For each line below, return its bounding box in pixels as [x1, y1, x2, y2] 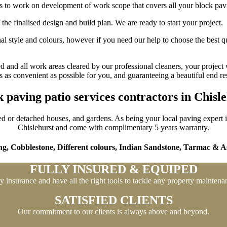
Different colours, [57, 142, 119, 152]
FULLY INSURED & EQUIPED [29, 163, 198, 176]
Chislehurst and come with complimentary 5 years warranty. [18, 123, 209, 132]
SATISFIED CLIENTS [54, 194, 173, 207]
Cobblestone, [11, 142, 57, 152]
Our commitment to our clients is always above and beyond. [18, 207, 209, 216]
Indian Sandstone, [119, 142, 183, 152]
